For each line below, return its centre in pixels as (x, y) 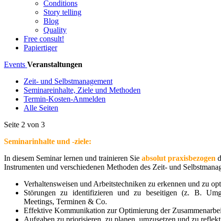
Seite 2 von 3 (24, 125)
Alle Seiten (41, 108)
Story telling (62, 12)
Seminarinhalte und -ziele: (48, 141)
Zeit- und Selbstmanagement (68, 81)
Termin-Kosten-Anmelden (65, 99)
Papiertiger (40, 48)
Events (16, 64)
